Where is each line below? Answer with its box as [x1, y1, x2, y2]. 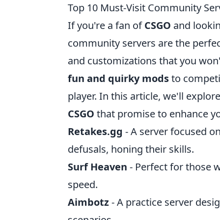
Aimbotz [68, 195, 109, 209]
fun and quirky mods [68, 72, 169, 85]
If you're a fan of [68, 19, 144, 32]
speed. [68, 178, 98, 191]
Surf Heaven [68, 160, 127, 173]
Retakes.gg [68, 125, 123, 138]
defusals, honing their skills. [68, 142, 194, 156]
